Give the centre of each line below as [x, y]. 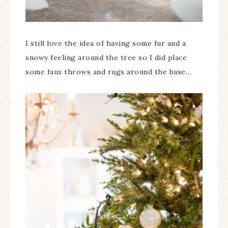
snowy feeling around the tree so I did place [106, 57]
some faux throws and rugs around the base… [108, 72]
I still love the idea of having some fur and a [106, 43]
